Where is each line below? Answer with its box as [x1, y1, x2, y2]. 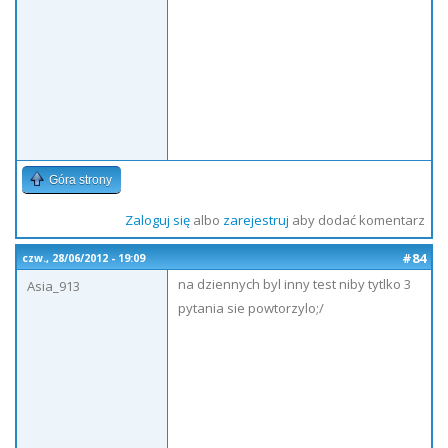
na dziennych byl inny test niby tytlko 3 [178, 275, 411, 293]
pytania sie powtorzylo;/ [178, 299, 324, 317]
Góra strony [49, 173, 112, 187]
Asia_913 [27, 277, 80, 295]
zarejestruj [222, 211, 289, 229]
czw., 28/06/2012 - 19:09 [22, 251, 145, 265]
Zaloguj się [124, 211, 190, 229]
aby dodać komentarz [288, 211, 425, 229]
